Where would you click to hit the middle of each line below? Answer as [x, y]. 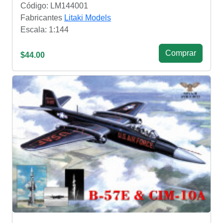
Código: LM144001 [54, 6]
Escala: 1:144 [45, 30]
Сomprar [181, 53]
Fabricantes [42, 18]
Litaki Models [88, 18]
